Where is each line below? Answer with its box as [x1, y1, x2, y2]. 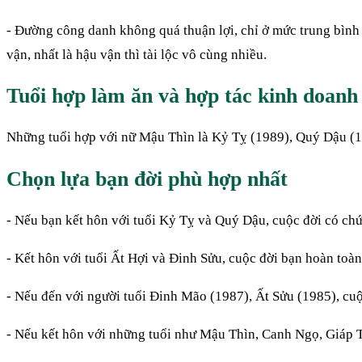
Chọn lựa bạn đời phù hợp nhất [6, 166, 288, 191]
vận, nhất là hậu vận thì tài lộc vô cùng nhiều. [6, 47, 267, 63]
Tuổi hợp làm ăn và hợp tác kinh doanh [6, 84, 358, 108]
